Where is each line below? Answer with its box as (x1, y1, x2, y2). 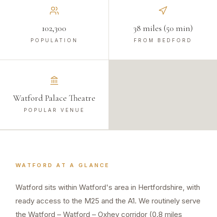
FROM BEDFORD (133, 37, 192, 44)
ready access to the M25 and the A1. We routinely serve (15, 196, 201, 206)
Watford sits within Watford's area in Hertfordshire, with (15, 183, 200, 192)
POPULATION (30, 37, 78, 44)
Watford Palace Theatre (13, 93, 95, 104)
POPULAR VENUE (23, 107, 85, 113)
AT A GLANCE (53, 162, 110, 169)
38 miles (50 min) (133, 23, 193, 34)
